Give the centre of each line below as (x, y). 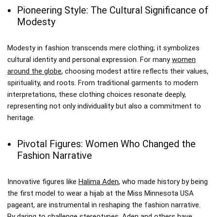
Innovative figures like (43, 181)
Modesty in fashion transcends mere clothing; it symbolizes (103, 48)
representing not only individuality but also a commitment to (104, 106)
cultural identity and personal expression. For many (90, 59)
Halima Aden (99, 181)
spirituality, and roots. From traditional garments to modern (103, 83)
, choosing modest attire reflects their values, (135, 71)
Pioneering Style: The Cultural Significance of (113, 10)
